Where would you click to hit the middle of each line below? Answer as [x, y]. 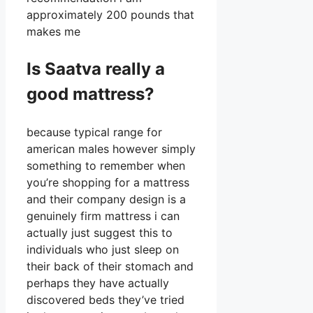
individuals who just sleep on [103, 250]
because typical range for [94, 132]
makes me [53, 32]
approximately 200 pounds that [110, 15]
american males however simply [111, 149]
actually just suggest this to [100, 233]
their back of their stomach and [110, 267]
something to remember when [106, 166]
